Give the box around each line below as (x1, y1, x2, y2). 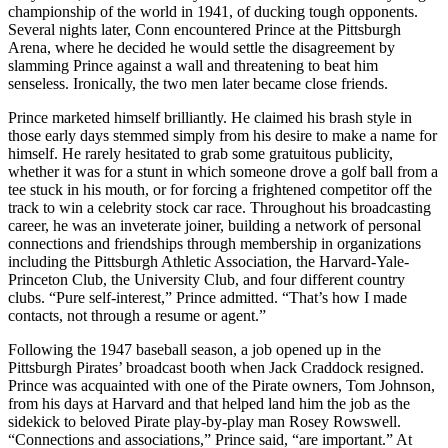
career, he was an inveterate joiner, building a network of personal (8, 216, 421, 234)
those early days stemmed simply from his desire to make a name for (8, 126, 437, 144)
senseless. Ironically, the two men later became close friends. (8, 74, 388, 92)
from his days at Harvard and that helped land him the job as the (8, 394, 410, 412)
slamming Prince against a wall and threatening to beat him (8, 56, 378, 74)
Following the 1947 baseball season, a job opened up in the (8, 340, 381, 358)
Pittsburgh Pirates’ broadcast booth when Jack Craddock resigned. (8, 358, 424, 376)
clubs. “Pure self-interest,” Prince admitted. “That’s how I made (8, 288, 407, 306)
